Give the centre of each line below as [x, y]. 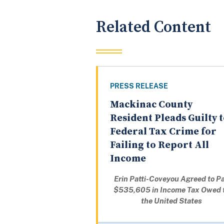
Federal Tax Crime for [163, 132]
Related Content [153, 27]
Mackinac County [151, 105]
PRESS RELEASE [139, 86]
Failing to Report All [159, 145]
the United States [171, 201]
